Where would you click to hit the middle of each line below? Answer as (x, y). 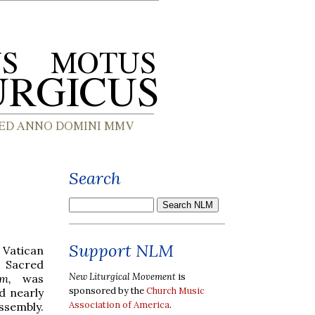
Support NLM (121, 251)
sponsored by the (108, 290)
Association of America (119, 304)
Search (95, 178)
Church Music (175, 290)
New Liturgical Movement (122, 276)
